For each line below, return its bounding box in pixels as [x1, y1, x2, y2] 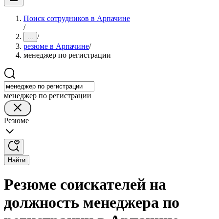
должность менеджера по [4, 194, 179, 212]
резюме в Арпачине [23, 42, 89, 50]
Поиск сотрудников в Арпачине [23, 14, 130, 22]
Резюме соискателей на [4, 175, 166, 194]
